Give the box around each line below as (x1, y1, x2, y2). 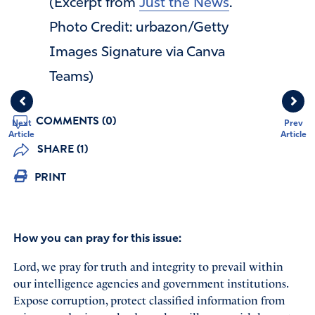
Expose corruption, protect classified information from (13, 293, 285, 307)
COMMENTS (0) (32, 112, 116, 129)
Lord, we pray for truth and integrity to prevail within (13, 259, 283, 274)
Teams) (49, 70, 94, 84)
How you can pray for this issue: (13, 233, 181, 245)
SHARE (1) (34, 140, 88, 157)
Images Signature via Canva (49, 45, 225, 60)
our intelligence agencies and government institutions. (13, 276, 288, 290)
